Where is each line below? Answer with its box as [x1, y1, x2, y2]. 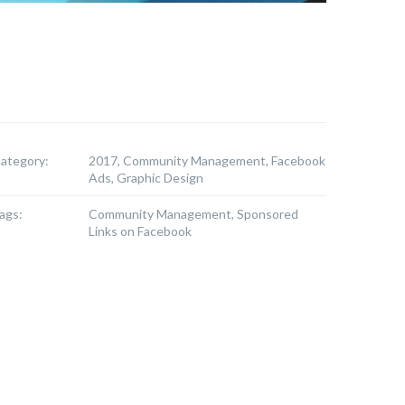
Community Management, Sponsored [88, 205, 298, 221]
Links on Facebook [88, 222, 192, 239]
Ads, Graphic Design [88, 169, 203, 185]
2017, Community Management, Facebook [88, 152, 325, 168]
